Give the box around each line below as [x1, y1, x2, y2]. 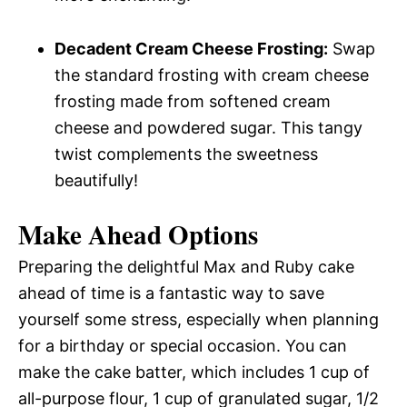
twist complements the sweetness [55, 144, 318, 164]
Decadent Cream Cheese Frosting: [55, 38, 328, 58]
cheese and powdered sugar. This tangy [55, 117, 362, 137]
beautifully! [55, 170, 138, 190]
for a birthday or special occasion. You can [18, 335, 347, 355]
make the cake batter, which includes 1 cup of [18, 362, 370, 382]
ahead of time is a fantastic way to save [18, 283, 324, 303]
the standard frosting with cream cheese [55, 65, 369, 84]
